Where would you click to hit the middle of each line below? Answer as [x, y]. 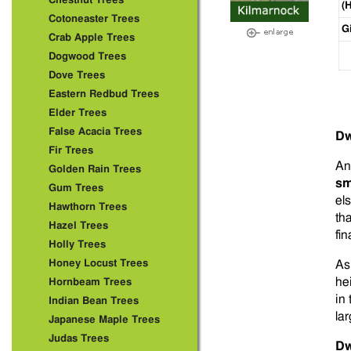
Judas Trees [79, 339]
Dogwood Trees [87, 57]
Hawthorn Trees [88, 207]
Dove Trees [77, 76]
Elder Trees [78, 113]
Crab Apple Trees [92, 38]
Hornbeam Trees [90, 282]
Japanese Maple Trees [104, 320]
